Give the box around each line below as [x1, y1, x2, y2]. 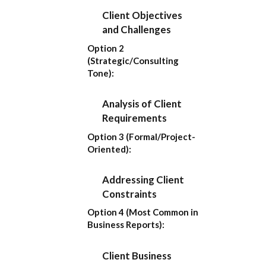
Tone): [87, 67, 114, 78]
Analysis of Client [102, 97, 182, 110]
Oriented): [87, 143, 131, 154]
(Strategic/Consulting [87, 55, 179, 66]
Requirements [102, 112, 167, 125]
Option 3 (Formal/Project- [87, 131, 195, 142]
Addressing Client [102, 173, 185, 186]
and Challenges [102, 23, 172, 36]
